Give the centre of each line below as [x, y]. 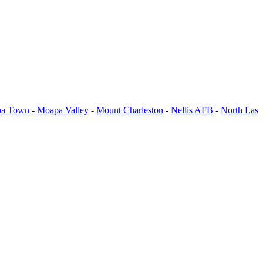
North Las [240, 110]
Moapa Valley [63, 110]
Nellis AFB [192, 110]
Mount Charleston [130, 110]
